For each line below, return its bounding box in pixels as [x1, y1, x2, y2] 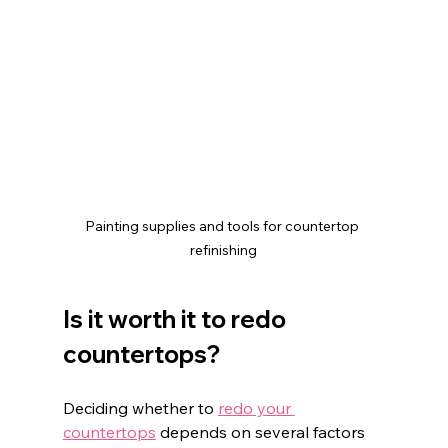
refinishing [190, 241, 258, 260]
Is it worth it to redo [62, 304, 291, 335]
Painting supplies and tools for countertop [85, 217, 363, 236]
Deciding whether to [62, 398, 218, 419]
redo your [217, 398, 295, 419]
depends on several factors [155, 422, 369, 443]
